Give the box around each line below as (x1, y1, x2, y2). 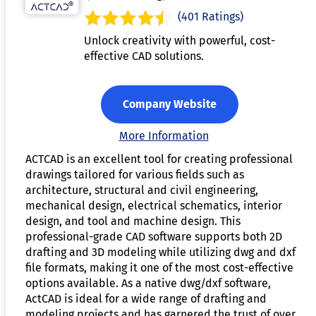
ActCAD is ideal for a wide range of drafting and (25, 291, 267, 305)
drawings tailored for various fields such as (25, 167, 244, 181)
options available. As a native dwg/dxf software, (25, 276, 271, 290)
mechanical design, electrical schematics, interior (25, 198, 282, 212)
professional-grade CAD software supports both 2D (25, 229, 282, 243)
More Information (119, 128, 209, 142)
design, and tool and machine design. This (25, 214, 241, 228)
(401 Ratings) (178, 9, 243, 23)
